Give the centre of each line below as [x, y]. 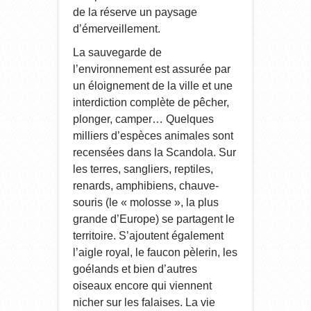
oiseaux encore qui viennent [142, 285]
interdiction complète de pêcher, [151, 102]
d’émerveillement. [117, 28]
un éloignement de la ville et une [153, 85]
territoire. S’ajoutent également [148, 235]
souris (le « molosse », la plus [146, 202]
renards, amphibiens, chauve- [146, 185]
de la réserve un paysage [135, 12]
